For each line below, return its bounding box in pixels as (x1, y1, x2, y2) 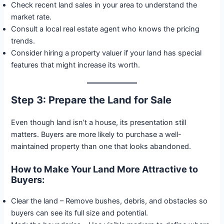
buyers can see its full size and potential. (11, 208, 148, 218)
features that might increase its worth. (11, 60, 140, 69)
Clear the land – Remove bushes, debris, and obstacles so (11, 196, 208, 206)
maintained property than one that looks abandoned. (11, 142, 191, 151)
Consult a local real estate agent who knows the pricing (11, 24, 200, 33)
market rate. (11, 12, 52, 21)
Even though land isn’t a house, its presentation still (11, 118, 186, 127)
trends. (11, 36, 35, 45)
